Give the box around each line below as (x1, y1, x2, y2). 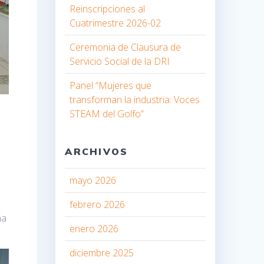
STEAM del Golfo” (70, 107, 144, 120)
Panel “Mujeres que (70, 78, 152, 92)
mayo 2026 (70, 173, 117, 187)
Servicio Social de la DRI (70, 54, 170, 68)
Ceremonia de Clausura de (70, 40, 181, 54)
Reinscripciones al (70, 2, 146, 15)
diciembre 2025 (70, 246, 134, 259)
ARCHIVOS (65, 145, 128, 157)
